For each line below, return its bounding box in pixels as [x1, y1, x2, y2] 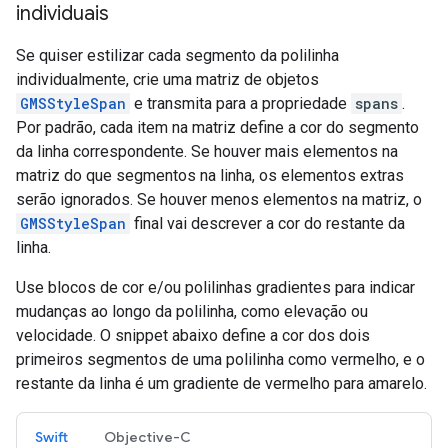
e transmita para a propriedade [130, 94, 351, 114]
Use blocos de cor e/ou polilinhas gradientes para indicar [16, 278, 415, 298]
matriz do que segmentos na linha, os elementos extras [16, 166, 404, 186]
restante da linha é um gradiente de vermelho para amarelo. [16, 374, 427, 394]
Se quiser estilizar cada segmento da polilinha [16, 46, 339, 66]
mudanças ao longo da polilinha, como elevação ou [16, 302, 368, 322]
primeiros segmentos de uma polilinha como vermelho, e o [16, 350, 425, 370]
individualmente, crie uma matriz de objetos [16, 70, 319, 90]
